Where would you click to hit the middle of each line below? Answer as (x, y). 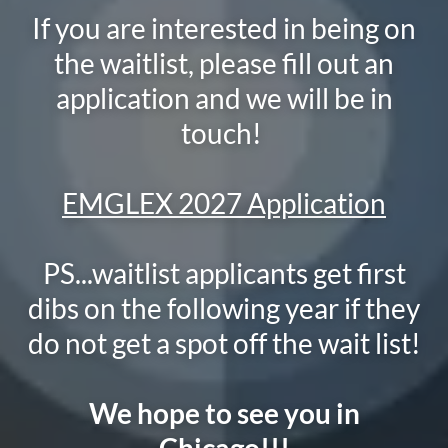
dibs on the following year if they (224, 308)
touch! (224, 133)
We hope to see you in (224, 413)
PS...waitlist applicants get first (224, 273)
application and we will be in (224, 98)
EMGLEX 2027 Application (224, 203)
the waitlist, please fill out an (224, 63)
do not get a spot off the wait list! (224, 343)
